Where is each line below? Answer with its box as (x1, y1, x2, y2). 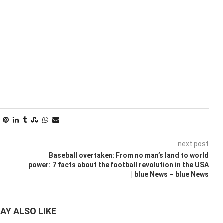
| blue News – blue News (131, 170, 209, 178)
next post (177, 140, 209, 148)
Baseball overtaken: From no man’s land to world (48, 151, 209, 159)
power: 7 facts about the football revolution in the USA (28, 161, 209, 169)
